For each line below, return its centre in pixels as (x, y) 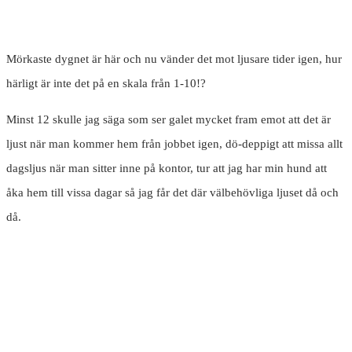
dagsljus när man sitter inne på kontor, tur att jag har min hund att (167, 169)
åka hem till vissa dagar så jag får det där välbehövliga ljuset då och (172, 193)
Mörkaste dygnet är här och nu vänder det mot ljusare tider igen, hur (174, 59)
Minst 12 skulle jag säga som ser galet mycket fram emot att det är (169, 120)
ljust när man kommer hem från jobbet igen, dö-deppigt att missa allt (174, 144)
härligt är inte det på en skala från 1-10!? (106, 84)
